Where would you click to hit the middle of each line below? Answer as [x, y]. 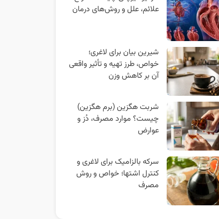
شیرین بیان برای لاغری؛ [123, 53]
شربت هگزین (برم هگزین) [118, 107]
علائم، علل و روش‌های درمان [115, 10]
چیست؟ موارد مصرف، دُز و [118, 119]
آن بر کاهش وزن [133, 76]
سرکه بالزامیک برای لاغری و [118, 162]
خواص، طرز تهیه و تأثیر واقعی [114, 64]
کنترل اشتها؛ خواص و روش [117, 174]
